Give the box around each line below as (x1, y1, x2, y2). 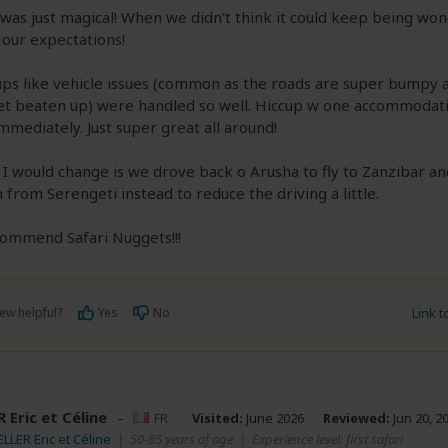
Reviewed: (322, 408, 390, 427)
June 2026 (242, 408, 304, 427)
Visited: (191, 408, 243, 427)
